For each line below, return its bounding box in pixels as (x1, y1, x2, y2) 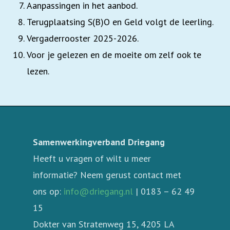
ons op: (33, 185, 64, 197)
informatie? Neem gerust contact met (33, 168, 182, 181)
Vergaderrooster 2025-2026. (27, 32, 139, 44)
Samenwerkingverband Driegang (33, 136, 165, 148)
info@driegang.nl (64, 185, 133, 197)
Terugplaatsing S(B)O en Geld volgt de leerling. (27, 15, 214, 28)
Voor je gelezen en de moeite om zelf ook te (27, 48, 202, 61)
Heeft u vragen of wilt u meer (33, 152, 151, 164)
